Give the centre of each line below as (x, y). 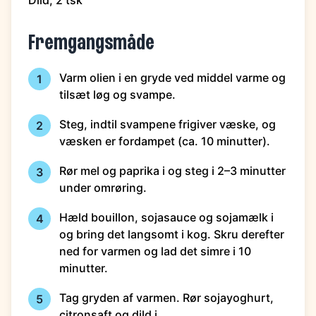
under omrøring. (103, 188)
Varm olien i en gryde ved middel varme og (172, 78)
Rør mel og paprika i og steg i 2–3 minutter (172, 171)
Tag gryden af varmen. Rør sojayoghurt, (166, 298)
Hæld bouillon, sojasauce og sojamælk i (166, 217)
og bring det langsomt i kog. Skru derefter (172, 234)
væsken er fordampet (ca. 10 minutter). (165, 141)
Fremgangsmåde (91, 44)
